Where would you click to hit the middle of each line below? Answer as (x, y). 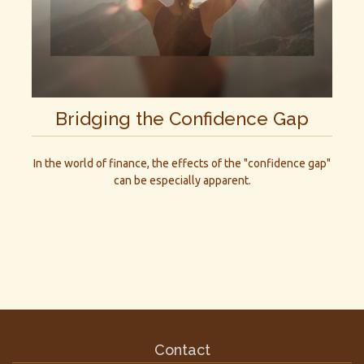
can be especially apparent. (182, 180)
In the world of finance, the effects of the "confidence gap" (182, 163)
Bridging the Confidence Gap (182, 119)
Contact (182, 349)
